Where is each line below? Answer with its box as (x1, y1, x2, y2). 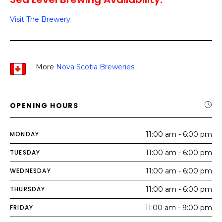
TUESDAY (10, 148, 41, 157)
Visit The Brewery (10, 15, 70, 24)
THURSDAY (10, 185, 46, 193)
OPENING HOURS (10, 101, 79, 111)
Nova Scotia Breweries (56, 62, 134, 71)
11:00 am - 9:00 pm (145, 203, 212, 212)
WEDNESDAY (10, 166, 51, 175)
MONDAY (10, 130, 40, 138)
